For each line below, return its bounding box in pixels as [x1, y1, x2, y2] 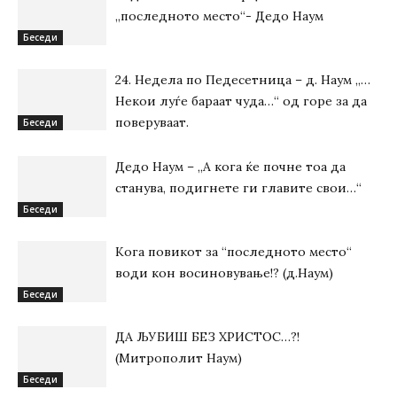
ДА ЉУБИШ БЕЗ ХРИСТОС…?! [115, 329, 300, 345]
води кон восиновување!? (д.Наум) [115, 265, 333, 281]
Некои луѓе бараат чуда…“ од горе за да [115, 93, 367, 109]
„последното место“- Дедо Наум [115, 8, 323, 24]
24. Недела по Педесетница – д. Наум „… [115, 72, 370, 88]
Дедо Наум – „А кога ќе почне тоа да [115, 159, 346, 175]
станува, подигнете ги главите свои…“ [115, 180, 362, 196]
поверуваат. [115, 114, 189, 130]
